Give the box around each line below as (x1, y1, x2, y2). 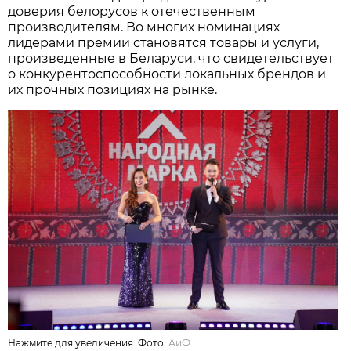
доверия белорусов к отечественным (8, 3, 256, 19)
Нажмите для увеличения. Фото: (8, 336, 169, 349)
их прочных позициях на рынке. (8, 81, 218, 97)
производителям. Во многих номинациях (8, 19, 280, 34)
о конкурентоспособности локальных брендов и (8, 66, 327, 81)
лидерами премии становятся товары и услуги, (8, 34, 320, 50)
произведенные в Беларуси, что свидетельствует (8, 50, 335, 66)
